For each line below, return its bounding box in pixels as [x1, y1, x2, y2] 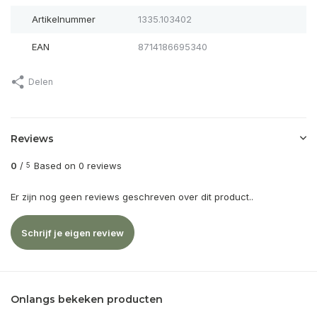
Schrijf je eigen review [21, 226, 124, 238]
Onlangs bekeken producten [11, 293, 163, 306]
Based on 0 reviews [34, 160, 122, 172]
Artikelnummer [32, 13, 96, 25]
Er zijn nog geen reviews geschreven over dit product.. [11, 191, 253, 203]
